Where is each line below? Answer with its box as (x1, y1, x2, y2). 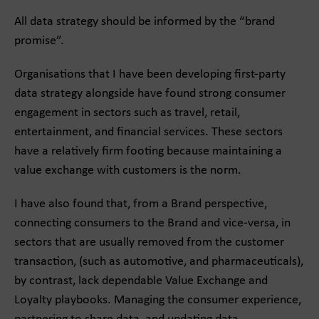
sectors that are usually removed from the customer (14, 236, 284, 249)
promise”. (14, 34, 64, 48)
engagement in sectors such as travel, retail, (14, 106, 240, 120)
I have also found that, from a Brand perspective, (14, 197, 267, 211)
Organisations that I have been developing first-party (14, 68, 286, 81)
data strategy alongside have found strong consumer (14, 87, 286, 100)
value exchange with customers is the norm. (14, 164, 241, 177)
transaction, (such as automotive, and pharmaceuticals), (14, 255, 303, 268)
